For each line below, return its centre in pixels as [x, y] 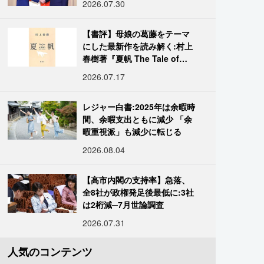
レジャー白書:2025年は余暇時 [139, 107]
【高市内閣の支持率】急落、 [136, 180]
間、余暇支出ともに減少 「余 [138, 119]
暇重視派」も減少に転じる [132, 131]
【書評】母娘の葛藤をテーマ [136, 34]
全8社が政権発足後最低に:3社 [138, 192]
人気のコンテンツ [50, 252]
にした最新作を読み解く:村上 [138, 46]
